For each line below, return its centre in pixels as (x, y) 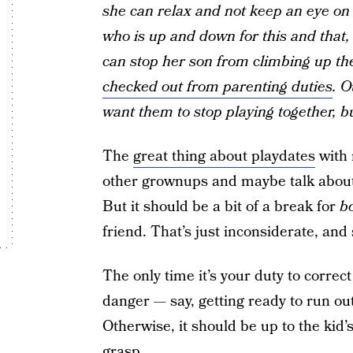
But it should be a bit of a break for (221, 207)
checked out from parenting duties (217, 87)
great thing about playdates (224, 156)
